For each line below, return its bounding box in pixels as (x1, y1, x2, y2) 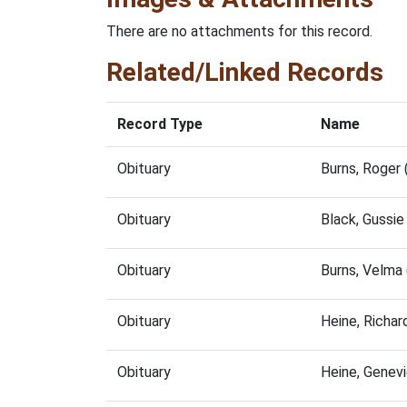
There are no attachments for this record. (106, 23, 372, 40)
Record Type (117, 115, 203, 133)
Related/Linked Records (106, 57, 383, 87)
